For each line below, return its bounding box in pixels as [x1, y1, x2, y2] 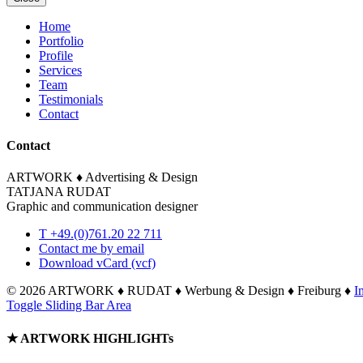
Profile [39, 48, 73, 62]
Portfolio [39, 33, 83, 48]
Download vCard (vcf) [39, 256, 156, 271]
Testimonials [39, 92, 103, 106]
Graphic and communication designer [6, 199, 198, 214]
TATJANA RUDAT [6, 185, 111, 199]
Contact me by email [39, 241, 144, 256]
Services [39, 62, 82, 77]
